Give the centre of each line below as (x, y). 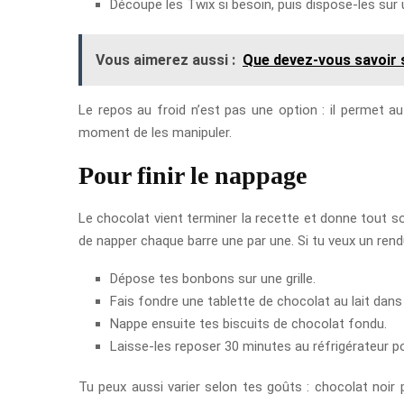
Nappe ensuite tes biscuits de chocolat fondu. (248, 323)
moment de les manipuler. (155, 132)
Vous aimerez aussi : (165, 60)
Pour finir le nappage (193, 175)
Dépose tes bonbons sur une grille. (213, 278)
